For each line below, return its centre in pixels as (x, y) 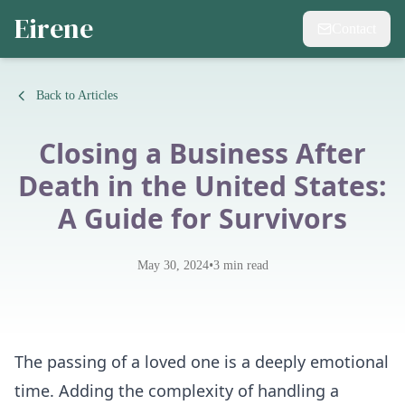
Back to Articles (77, 95)
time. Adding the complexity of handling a (177, 391)
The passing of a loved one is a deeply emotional (202, 362)
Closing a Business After (202, 153)
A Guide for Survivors (202, 218)
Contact (354, 28)
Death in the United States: (202, 186)
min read (244, 265)
